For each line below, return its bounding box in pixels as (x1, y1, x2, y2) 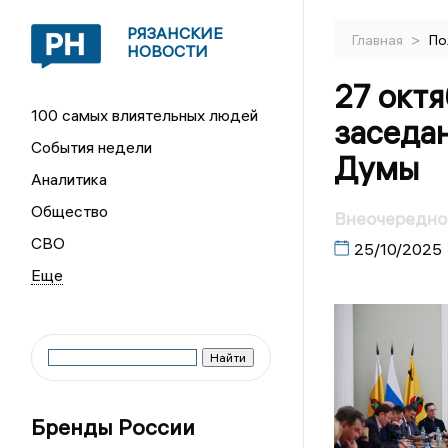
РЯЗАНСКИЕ (127, 23, 224, 43)
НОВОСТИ (127, 41, 209, 61)
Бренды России (31, 413, 196, 441)
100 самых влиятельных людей (31, 105, 259, 125)
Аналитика (31, 169, 108, 189)
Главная (351, 31, 406, 49)
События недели (31, 137, 153, 157)
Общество (31, 201, 109, 221)
